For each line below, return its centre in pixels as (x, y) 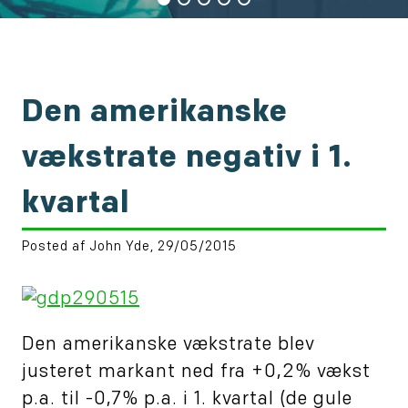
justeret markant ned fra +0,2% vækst (196, 373)
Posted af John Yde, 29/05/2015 (129, 248)
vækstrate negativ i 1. (187, 159)
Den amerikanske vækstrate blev (168, 346)
